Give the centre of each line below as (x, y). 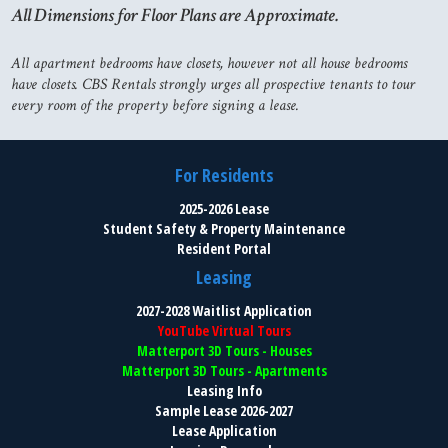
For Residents (224, 174)
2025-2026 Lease (224, 208)
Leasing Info (224, 391)
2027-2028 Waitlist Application (224, 311)
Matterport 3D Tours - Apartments (224, 371)
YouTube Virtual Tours (224, 331)
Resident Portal (224, 248)
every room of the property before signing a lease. (155, 106)
